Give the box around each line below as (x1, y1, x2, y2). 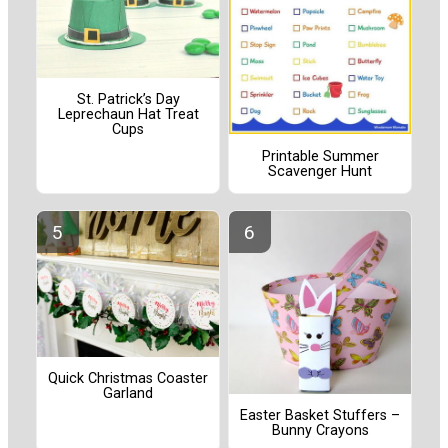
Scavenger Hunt (268, 162, 372, 180)
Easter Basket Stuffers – (240, 406, 400, 424)
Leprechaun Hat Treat (57, 106, 199, 124)
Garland (103, 385, 153, 403)
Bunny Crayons (271, 421, 369, 439)
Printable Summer (261, 147, 379, 165)
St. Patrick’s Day (76, 91, 180, 109)
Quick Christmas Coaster (48, 370, 208, 388)
